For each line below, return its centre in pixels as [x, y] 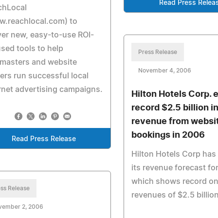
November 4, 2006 [165, 71]
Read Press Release [44, 139]
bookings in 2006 [168, 135]
